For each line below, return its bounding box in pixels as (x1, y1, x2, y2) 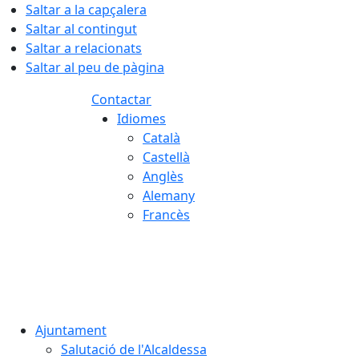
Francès (143, 206, 190, 224)
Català (143, 129, 180, 147)
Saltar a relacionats (26, 39, 142, 57)
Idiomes (117, 110, 166, 127)
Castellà (143, 148, 190, 166)
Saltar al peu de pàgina (26, 58, 164, 76)
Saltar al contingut (26, 20, 137, 38)
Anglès (143, 167, 184, 185)
